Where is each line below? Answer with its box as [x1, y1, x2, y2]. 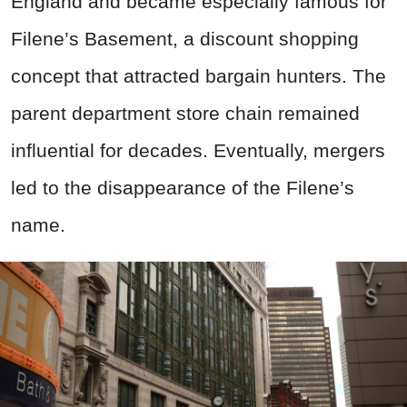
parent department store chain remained [11, 103, 360, 124]
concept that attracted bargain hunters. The [11, 65, 386, 87]
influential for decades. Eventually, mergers [11, 140, 385, 162]
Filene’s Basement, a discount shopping [11, 28, 359, 50]
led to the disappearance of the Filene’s [11, 177, 354, 199]
